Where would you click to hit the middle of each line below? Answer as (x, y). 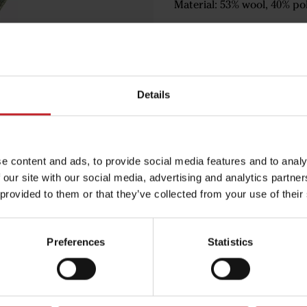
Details (153, 95)
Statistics (230, 242)
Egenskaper (202, 218)
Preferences (76, 242)
